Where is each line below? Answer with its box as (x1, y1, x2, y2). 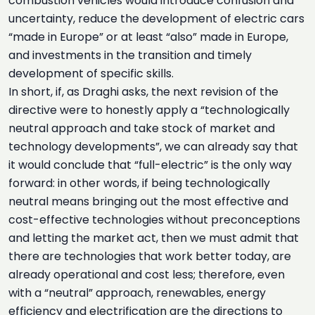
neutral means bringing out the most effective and (8, 193, 288, 210)
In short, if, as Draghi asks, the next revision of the (8, 84, 278, 100)
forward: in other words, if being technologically (8, 175, 270, 191)
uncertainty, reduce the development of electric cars (8, 11, 304, 27)
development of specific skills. (8, 65, 174, 82)
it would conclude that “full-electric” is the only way (8, 157, 292, 173)
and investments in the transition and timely (8, 47, 252, 63)
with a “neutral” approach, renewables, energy (8, 285, 266, 301)
